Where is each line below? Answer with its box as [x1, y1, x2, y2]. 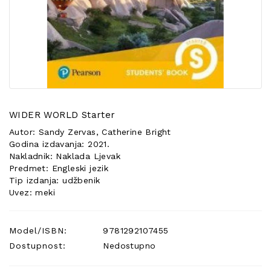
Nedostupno [100, 241, 156, 250]
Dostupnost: [9, 241, 66, 250]
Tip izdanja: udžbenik [9, 175, 100, 185]
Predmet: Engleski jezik [9, 163, 109, 173]
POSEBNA [15, 4, 56, 13]
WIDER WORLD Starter [9, 109, 116, 120]
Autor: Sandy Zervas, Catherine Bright [9, 127, 171, 137]
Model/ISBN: [9, 226, 67, 235]
